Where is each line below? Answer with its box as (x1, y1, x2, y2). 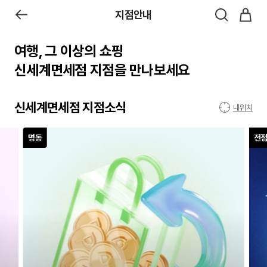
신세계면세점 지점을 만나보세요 (14, 61, 190, 79)
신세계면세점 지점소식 (14, 100, 126, 115)
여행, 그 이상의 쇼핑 (14, 42, 124, 60)
